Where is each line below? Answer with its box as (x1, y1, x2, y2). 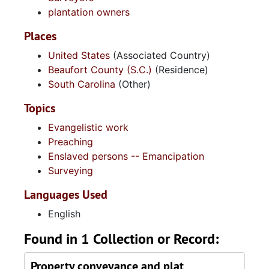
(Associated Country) (110, 49, 210, 61)
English (48, 208, 80, 220)
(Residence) (152, 64, 208, 76)
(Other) (115, 78, 151, 90)
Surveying (48, 165, 93, 177)
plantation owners (48, 6, 130, 18)
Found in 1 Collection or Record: (24, 229, 219, 248)
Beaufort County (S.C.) (48, 64, 152, 76)
